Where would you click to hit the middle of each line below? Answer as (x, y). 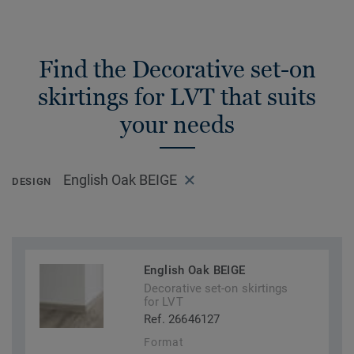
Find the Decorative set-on (177, 69)
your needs (177, 124)
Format (164, 343)
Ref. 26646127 (182, 320)
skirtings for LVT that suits (177, 97)
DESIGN (32, 182)
